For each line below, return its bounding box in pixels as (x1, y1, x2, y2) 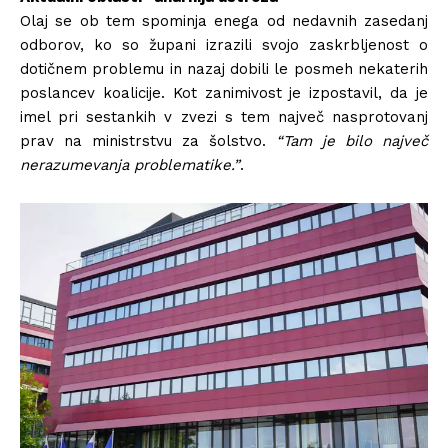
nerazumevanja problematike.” (20, 156, 240, 175)
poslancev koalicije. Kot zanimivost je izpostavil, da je (20, 84, 428, 103)
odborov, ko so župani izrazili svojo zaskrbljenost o (20, 36, 428, 55)
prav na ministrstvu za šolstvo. (20, 132, 276, 151)
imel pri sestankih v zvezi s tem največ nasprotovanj (20, 108, 428, 127)
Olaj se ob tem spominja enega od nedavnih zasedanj (20, 12, 428, 31)
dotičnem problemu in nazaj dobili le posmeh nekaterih (20, 60, 428, 79)
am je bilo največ (290, 132, 428, 151)
